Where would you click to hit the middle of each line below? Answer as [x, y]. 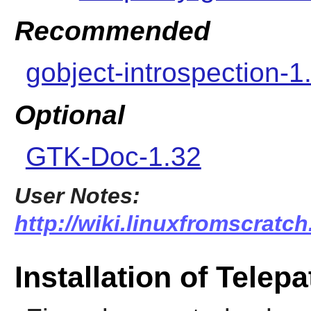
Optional [69, 115]
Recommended [112, 31]
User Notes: [77, 196]
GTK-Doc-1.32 [113, 157]
